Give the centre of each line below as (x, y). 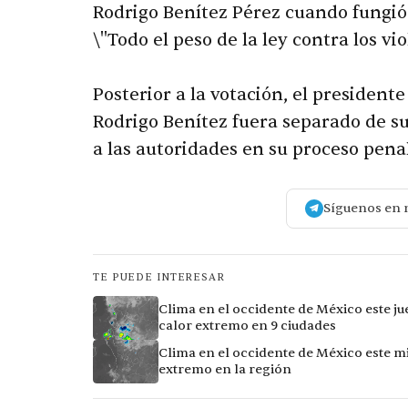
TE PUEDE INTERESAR (159, 278)
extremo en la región (225, 370)
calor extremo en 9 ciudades (247, 326)
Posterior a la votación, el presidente (249, 95)
